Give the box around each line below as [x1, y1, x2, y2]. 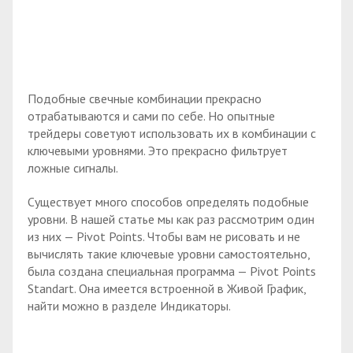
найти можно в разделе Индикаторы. [28, 297, 231, 314]
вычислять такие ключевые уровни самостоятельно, [28, 245, 310, 262]
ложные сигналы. [28, 159, 118, 176]
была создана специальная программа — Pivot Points [28, 262, 316, 279]
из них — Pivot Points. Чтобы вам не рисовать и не [28, 228, 300, 244]
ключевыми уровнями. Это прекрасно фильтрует [28, 142, 288, 158]
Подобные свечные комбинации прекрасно [28, 90, 262, 106]
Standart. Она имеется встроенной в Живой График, [28, 280, 306, 296]
